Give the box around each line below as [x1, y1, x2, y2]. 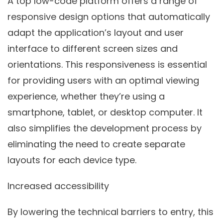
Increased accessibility [7, 179, 109, 192]
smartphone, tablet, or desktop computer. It [7, 106, 203, 118]
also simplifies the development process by [7, 121, 202, 134]
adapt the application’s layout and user [7, 26, 184, 39]
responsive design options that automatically [7, 10, 210, 23]
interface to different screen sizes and [7, 42, 178, 55]
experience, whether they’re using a [7, 90, 165, 103]
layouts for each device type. [7, 153, 139, 166]
